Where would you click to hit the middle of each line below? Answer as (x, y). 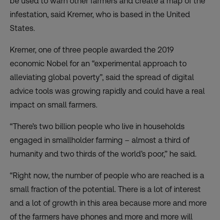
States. (22, 28)
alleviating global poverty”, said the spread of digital (102, 77)
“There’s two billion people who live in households (97, 126)
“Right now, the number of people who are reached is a (107, 175)
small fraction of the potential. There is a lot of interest (105, 189)
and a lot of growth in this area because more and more (108, 203)
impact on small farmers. (54, 105)
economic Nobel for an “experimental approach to (98, 63)
